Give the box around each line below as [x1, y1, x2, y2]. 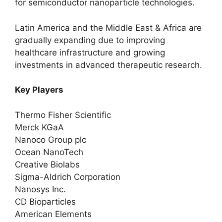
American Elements [15, 209, 92, 219]
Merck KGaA [15, 122, 64, 132]
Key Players [15, 85, 63, 95]
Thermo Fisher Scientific [15, 110, 111, 120]
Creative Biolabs [15, 159, 80, 169]
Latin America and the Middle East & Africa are [15, 22, 202, 33]
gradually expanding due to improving [15, 35, 165, 45]
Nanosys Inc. [15, 184, 66, 194]
